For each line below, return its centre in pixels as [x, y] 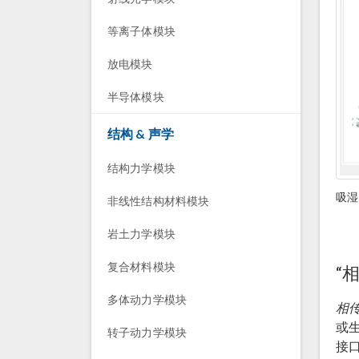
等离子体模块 [141, 31]
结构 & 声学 [141, 133]
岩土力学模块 [141, 234]
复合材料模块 [141, 266]
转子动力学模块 [147, 332]
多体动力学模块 [147, 299]
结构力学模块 [141, 168]
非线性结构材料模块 [159, 201]
